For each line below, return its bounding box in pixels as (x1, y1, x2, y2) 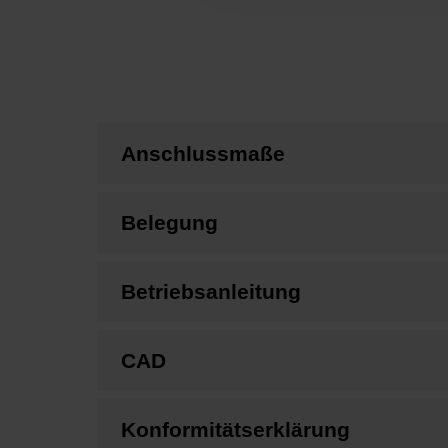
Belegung (121, 210, 218, 234)
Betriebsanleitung (121, 279, 301, 303)
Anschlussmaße (121, 141, 285, 165)
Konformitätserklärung (121, 417, 350, 441)
